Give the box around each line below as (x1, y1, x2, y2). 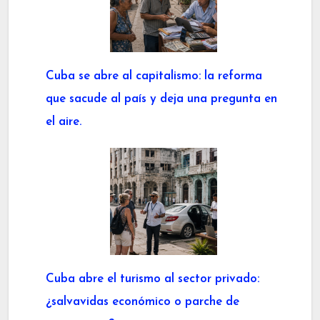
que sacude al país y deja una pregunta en (46, 93, 277, 106)
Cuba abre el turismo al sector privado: (46, 273, 259, 286)
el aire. (46, 116, 81, 129)
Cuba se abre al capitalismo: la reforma (46, 70, 262, 83)
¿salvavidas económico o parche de (46, 296, 239, 309)
